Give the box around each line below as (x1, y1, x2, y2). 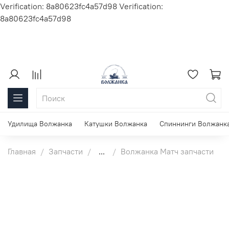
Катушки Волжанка (84, 119, 147, 129)
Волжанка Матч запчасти (121, 146, 214, 156)
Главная (8, 146, 36, 156)
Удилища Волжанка (8, 119, 72, 129)
